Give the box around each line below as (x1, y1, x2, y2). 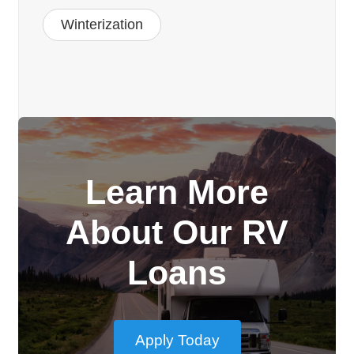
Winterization (61, 17, 144, 33)
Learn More (85, 173, 269, 212)
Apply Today (134, 331, 220, 349)
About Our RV (66, 213, 288, 252)
